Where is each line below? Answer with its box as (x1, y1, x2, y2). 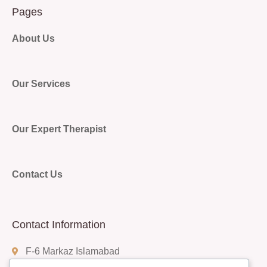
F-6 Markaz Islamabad (25, 246, 120, 256)
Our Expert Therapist (12, 124, 106, 134)
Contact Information (12, 219, 105, 231)
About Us (12, 33, 55, 44)
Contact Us (12, 169, 63, 179)
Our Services (12, 79, 70, 89)
